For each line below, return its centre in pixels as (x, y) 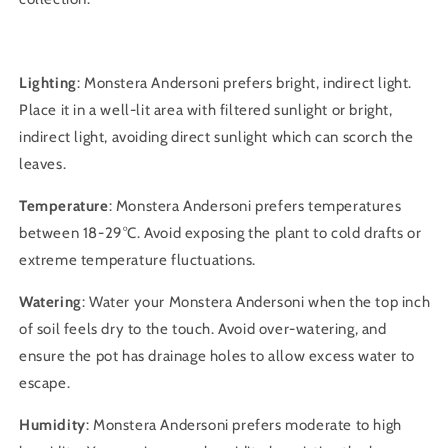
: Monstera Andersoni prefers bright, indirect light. (244, 83)
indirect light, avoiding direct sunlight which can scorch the (216, 137)
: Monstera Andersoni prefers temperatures (255, 206)
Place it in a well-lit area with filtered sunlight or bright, (206, 110)
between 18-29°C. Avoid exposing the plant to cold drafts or (220, 233)
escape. (45, 383)
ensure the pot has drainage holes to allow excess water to (217, 356)
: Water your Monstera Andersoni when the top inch (256, 302)
